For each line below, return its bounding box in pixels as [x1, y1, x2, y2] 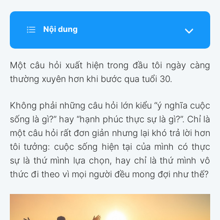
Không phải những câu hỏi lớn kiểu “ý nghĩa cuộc [10, 100, 210, 111]
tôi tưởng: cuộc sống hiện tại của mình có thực [10, 141, 210, 152]
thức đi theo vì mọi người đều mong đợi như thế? [10, 169, 209, 180]
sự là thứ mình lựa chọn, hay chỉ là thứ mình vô [10, 155, 210, 166]
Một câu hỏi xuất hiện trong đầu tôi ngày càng [10, 60, 210, 71]
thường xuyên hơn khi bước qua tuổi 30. [10, 74, 172, 84]
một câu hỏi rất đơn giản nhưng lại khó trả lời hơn [10, 128, 210, 138]
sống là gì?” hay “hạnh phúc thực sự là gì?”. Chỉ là [10, 114, 210, 125]
